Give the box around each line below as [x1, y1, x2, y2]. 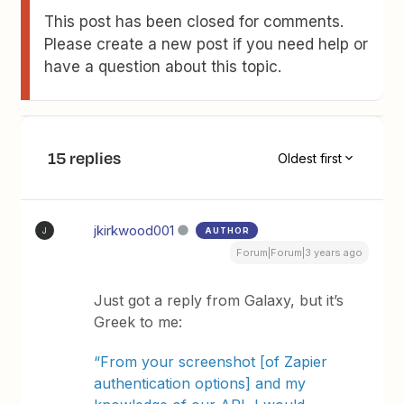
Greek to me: [94, 313, 183, 332]
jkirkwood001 [94, 222, 175, 240]
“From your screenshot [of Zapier [94, 353, 328, 372]
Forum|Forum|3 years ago [235, 246, 363, 260]
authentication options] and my [94, 374, 307, 393]
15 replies [48, 146, 122, 170]
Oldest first [277, 150, 342, 166]
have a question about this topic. [44, 58, 282, 77]
